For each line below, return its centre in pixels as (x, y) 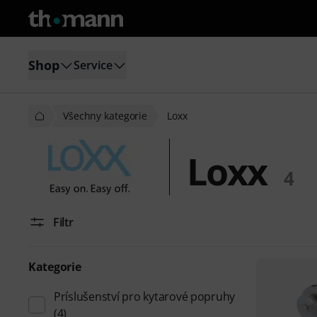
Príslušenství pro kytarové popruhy (145, 296)
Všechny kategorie (105, 116)
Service (93, 65)
